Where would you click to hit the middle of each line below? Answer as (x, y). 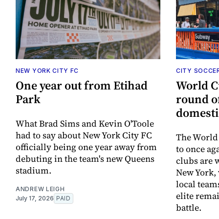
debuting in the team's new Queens (85, 159)
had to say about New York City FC (84, 135)
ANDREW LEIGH (40, 189)
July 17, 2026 (35, 198)
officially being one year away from (86, 147)
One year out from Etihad (82, 86)
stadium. (33, 171)
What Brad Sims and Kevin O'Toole (85, 124)
